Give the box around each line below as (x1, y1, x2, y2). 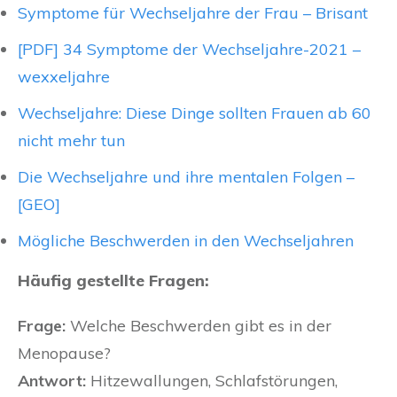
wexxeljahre (18, 66, 110, 88)
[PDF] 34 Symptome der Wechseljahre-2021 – (18, 39, 361, 60)
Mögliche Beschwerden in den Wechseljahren (18, 230, 354, 252)
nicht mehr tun (18, 130, 125, 152)
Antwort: (18, 370, 86, 392)
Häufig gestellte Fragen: (18, 270, 209, 292)
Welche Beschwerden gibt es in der (66, 315, 331, 337)
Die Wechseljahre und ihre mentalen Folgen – (18, 167, 354, 188)
